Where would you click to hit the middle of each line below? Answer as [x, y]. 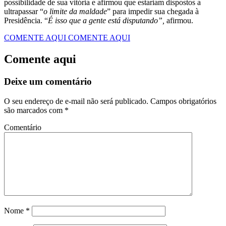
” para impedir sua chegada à [153, 12]
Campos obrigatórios [182, 101]
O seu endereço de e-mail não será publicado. [76, 101]
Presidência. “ [26, 21]
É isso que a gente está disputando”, [106, 21]
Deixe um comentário [48, 82]
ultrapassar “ [24, 12]
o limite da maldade [75, 12]
